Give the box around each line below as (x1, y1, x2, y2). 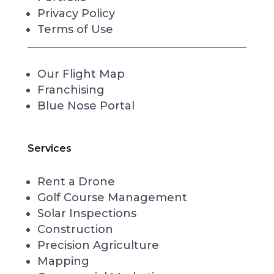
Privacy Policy (37, 7, 115, 20)
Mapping (37, 254, 89, 268)
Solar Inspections (37, 207, 136, 220)
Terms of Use (37, 23, 113, 36)
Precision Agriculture (37, 239, 159, 252)
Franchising (37, 83, 105, 97)
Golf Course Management (37, 191, 187, 204)
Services (27, 143, 72, 154)
